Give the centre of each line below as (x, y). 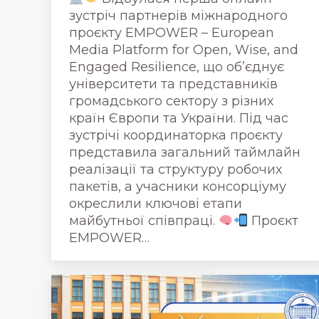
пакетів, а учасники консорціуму (178, 187)
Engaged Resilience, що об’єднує (177, 67)
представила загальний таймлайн (185, 152)
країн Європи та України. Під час (179, 118)
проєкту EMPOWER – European (172, 33)
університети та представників (173, 84)
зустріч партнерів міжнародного (178, 16)
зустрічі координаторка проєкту (176, 135)
